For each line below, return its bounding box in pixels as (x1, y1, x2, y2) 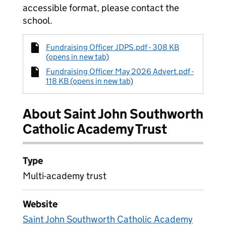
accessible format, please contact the (23, 2, 179, 14)
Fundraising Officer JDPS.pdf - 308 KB (46, 42, 179, 52)
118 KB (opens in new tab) (46, 76, 133, 86)
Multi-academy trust (23, 170, 106, 182)
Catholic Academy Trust (23, 121, 167, 137)
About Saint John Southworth (23, 105, 203, 122)
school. (23, 15, 52, 26)
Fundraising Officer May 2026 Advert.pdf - (46, 67, 194, 76)
